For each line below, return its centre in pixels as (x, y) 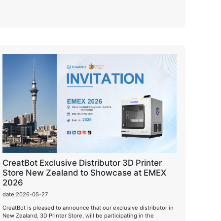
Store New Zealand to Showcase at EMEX (84, 173)
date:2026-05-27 (25, 194)
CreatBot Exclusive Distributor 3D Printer (82, 163)
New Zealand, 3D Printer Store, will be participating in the (78, 215)
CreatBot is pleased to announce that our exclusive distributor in (88, 207)
